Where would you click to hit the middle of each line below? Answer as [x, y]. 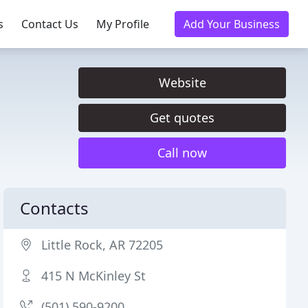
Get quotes [182, 118]
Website [182, 82]
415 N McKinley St [94, 276]
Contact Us [50, 24]
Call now [182, 153]
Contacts [55, 208]
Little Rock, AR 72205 [102, 245]
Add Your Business [232, 24]
